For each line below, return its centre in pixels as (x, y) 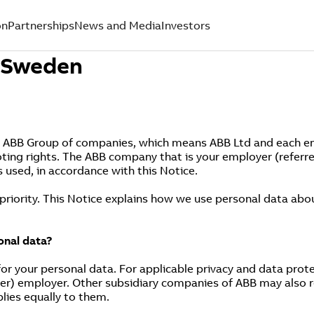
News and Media (118, 25)
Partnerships (41, 25)
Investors (186, 25)
